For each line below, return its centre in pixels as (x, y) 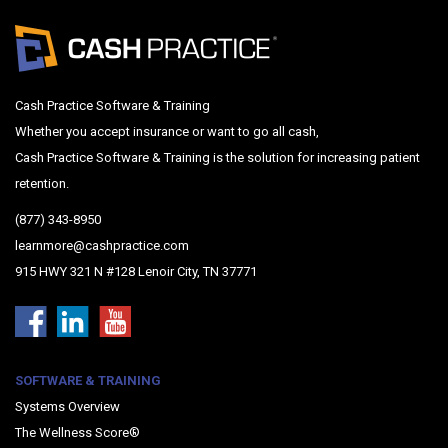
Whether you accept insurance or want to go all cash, (167, 131)
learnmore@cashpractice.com (102, 245)
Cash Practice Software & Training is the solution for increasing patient (217, 157)
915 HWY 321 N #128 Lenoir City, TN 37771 (136, 271)
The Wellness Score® (77, 432)
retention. (42, 183)
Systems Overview (67, 406)
